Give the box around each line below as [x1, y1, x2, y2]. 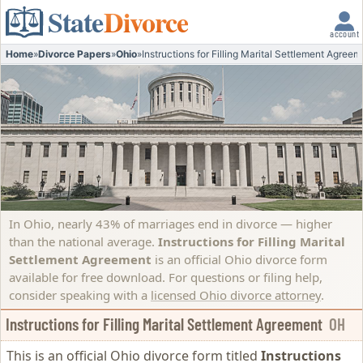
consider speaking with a [9, 287, 151, 303]
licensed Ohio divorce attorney [151, 287, 321, 303]
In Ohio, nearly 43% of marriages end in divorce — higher [9, 216, 332, 232]
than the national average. [9, 233, 158, 250]
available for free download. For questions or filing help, [9, 269, 322, 285]
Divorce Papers [38, 48, 111, 60]
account [330, 28, 359, 39]
